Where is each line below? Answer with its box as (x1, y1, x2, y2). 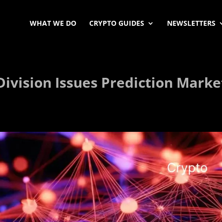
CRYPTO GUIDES (89, 18, 144, 28)
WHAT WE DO (29, 18, 76, 28)
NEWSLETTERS (166, 18, 216, 28)
